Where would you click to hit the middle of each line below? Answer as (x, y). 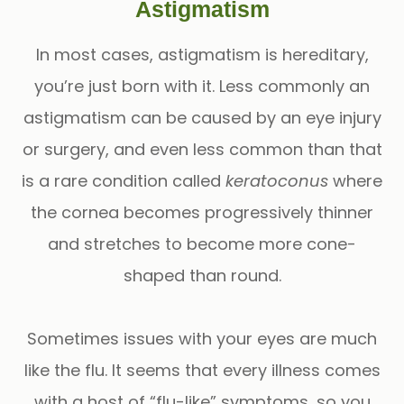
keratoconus (277, 180)
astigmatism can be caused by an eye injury (202, 117)
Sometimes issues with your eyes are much (202, 338)
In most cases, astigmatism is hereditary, (202, 54)
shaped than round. (202, 275)
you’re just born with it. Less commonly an (202, 86)
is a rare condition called (124, 180)
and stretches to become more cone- (202, 243)
